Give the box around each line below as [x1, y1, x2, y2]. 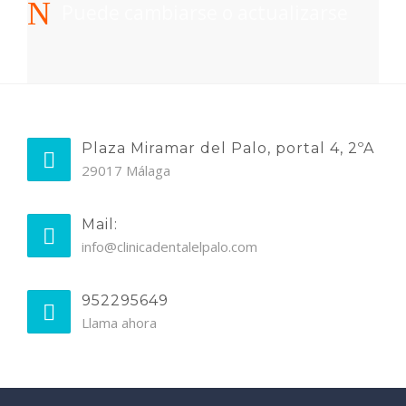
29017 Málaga [82, 160, 170, 179]
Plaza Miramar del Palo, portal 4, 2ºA [82, 139, 374, 157]
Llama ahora [82, 313, 157, 332]
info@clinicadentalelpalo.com [82, 237, 257, 256]
